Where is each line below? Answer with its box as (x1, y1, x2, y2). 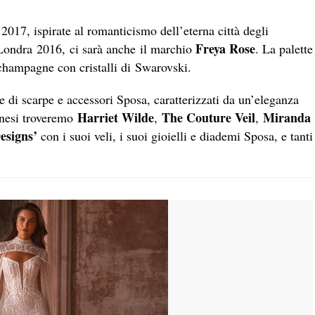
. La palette (255, 39, 313, 57)
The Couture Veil (162, 108, 255, 127)
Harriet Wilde (77, 108, 154, 127)
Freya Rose (195, 39, 255, 58)
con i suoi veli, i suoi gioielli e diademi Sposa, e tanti (37, 127, 313, 144)
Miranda (263, 108, 311, 127)
